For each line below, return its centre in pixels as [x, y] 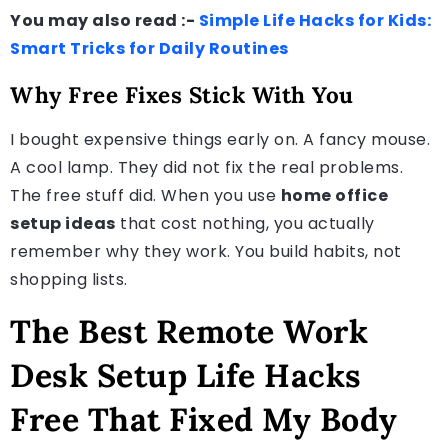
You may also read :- [104, 20]
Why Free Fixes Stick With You [182, 94]
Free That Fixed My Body [204, 419]
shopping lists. [69, 279]
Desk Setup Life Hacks [186, 375]
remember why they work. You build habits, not [206, 251]
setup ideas [63, 223]
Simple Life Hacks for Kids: [314, 20]
